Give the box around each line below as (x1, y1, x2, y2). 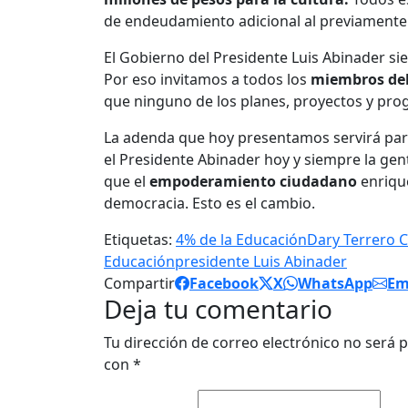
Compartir (104, 273, 175, 294)
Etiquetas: (104, 229, 172, 250)
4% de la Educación (176, 229, 307, 250)
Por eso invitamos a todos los (104, 69, 311, 90)
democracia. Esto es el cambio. (104, 193, 315, 214)
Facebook (189, 273, 259, 294)
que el (104, 171, 149, 192)
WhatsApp (298, 273, 372, 294)
